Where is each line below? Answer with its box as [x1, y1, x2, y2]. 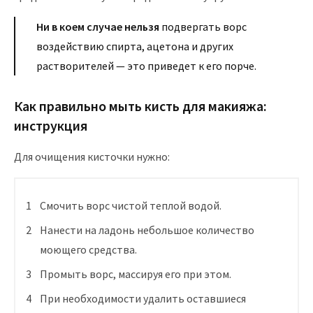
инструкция [14, 117, 87, 135]
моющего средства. [40, 242, 137, 257]
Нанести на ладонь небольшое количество [40, 223, 254, 238]
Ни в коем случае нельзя [36, 20, 159, 34]
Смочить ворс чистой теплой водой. [40, 198, 221, 213]
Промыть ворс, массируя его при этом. [40, 267, 231, 282]
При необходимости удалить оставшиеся [40, 291, 246, 306]
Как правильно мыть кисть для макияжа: [14, 97, 267, 115]
